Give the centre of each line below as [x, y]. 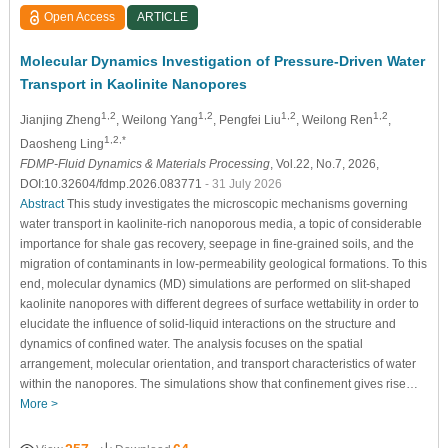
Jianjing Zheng [60, 119]
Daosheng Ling [61, 143]
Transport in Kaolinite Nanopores [133, 83]
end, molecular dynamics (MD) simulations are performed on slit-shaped [215, 283]
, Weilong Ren [334, 119]
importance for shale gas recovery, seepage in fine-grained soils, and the [216, 243]
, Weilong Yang [156, 119]
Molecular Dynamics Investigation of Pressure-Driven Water [222, 60]
